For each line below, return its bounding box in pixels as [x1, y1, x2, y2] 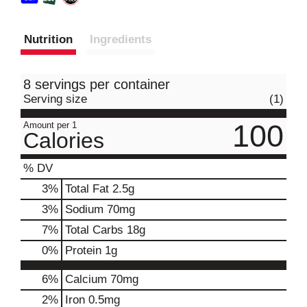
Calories [23, 127, 104, 153]
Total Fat [65, 182, 109, 195]
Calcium [65, 272, 107, 286]
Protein [65, 243, 101, 257]
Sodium [65, 202, 103, 216]
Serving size [23, 92, 87, 106]
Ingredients [90, 32, 151, 46]
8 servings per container [23, 76, 170, 92]
